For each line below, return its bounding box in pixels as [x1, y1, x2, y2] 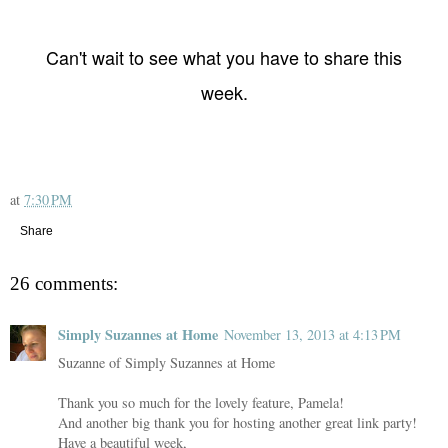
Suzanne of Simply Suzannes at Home [58, 352, 275, 372]
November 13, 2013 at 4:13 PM [224, 324, 401, 344]
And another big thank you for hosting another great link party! [58, 412, 417, 432]
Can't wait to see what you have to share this [46, 44, 402, 71]
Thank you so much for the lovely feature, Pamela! [58, 392, 344, 412]
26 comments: [10, 272, 118, 294]
